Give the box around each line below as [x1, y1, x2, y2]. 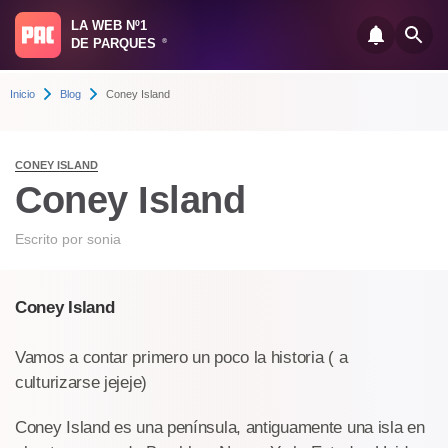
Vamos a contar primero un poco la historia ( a [15, 348, 348, 367]
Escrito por [15, 231, 87, 247]
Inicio [10, 88, 35, 100]
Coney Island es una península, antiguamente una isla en [15, 418, 425, 437]
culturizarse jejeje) [15, 373, 147, 392]
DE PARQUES [71, 36, 160, 51]
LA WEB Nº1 [71, 18, 147, 33]
